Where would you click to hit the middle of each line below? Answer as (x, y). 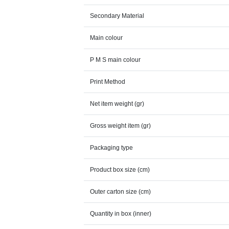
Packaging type (112, 148)
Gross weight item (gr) (121, 126)
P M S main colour (116, 60)
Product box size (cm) (120, 170)
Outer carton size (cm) (121, 192)
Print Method (108, 82)
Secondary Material (117, 16)
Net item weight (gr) (117, 104)
